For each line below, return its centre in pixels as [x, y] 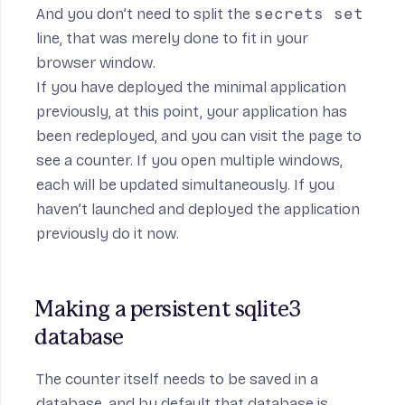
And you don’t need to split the [145, 14]
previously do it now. [108, 234]
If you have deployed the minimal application [191, 88]
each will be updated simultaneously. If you [185, 185]
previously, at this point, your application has [192, 112]
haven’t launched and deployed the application [198, 210]
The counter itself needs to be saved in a [177, 380]
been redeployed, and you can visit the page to [199, 137]
